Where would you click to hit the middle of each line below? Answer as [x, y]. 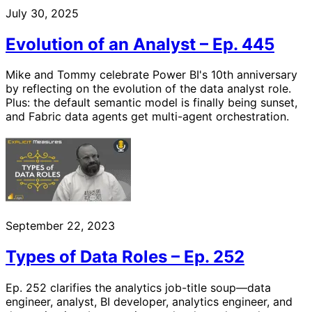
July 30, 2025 [42, 13]
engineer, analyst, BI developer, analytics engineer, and [149, 302]
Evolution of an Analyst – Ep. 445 [140, 44]
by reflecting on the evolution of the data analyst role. [148, 89]
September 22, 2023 [60, 226]
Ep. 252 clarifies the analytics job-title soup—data [138, 288]
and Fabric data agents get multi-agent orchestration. [147, 117]
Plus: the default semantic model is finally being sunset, [151, 103]
